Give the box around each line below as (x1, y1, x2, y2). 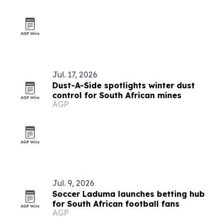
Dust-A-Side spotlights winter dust (52, 80, 195, 90)
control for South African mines (52, 90, 182, 100)
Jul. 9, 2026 (52, 178, 94, 188)
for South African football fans (52, 199, 180, 209)
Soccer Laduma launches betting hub (52, 189, 205, 199)
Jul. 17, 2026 (52, 70, 97, 79)
